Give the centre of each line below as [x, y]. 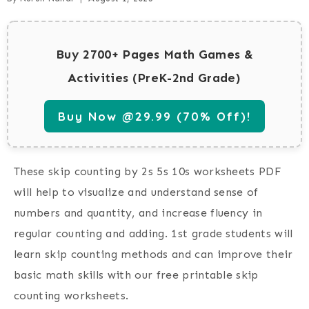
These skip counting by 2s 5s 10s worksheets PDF [148, 172]
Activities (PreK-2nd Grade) [154, 78]
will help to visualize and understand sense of [136, 192]
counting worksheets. [71, 296]
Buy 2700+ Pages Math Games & [154, 55]
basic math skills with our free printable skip [136, 275]
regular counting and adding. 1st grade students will [153, 234]
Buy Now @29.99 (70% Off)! [154, 117]
